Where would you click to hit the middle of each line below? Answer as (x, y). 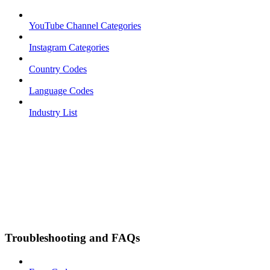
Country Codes (58, 69)
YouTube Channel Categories (85, 25)
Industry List (53, 112)
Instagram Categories (69, 47)
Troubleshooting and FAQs (72, 238)
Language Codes (61, 90)
